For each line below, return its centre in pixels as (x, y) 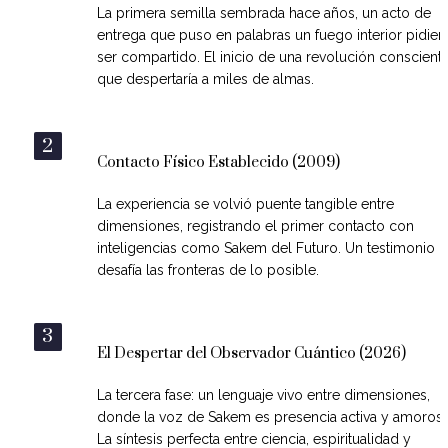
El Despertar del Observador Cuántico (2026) (251, 354)
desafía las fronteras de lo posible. (207, 270)
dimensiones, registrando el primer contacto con (255, 226)
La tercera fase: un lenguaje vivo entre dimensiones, (263, 394)
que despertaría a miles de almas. (205, 79)
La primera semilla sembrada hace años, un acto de (263, 13)
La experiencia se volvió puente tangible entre (245, 204)
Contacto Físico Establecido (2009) (218, 163)
